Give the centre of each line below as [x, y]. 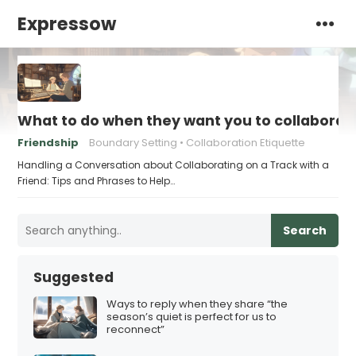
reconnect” [136, 330]
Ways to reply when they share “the [197, 304]
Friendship [48, 143]
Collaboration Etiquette [246, 143]
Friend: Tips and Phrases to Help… [97, 181]
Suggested [74, 277]
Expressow [67, 24]
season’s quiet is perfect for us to [192, 317]
